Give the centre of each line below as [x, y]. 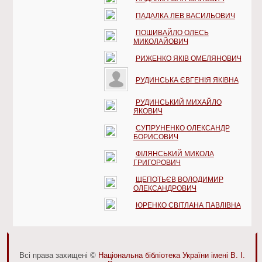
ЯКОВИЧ [148, 111]
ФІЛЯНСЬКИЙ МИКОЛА [175, 154]
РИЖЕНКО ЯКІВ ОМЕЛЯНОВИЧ [188, 58]
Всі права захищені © [59, 256]
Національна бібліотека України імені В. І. [172, 256]
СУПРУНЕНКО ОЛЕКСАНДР [182, 128]
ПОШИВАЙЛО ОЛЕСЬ [172, 32]
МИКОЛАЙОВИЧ [161, 41]
